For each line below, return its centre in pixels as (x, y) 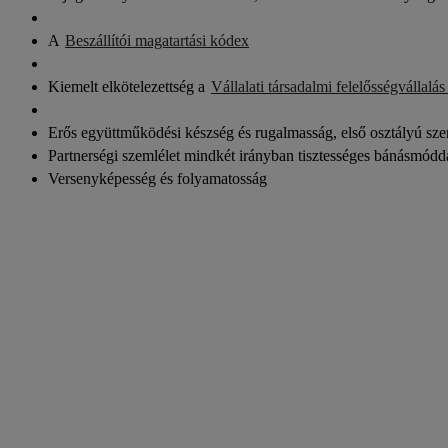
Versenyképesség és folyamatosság (157, 178)
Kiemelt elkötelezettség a (128, 86)
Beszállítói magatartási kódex (157, 40)
